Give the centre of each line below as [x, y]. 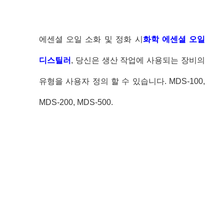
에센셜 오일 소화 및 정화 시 [91, 39]
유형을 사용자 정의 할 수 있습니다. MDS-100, [122, 81]
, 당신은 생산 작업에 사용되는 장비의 [138, 60]
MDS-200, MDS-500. [76, 102]
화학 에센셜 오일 [174, 39]
